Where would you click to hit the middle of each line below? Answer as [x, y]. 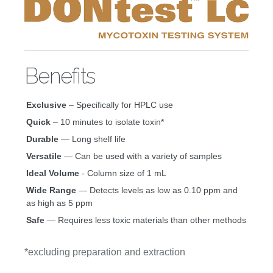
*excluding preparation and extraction [105, 252]
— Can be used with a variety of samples [142, 156]
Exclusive [46, 105]
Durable [42, 139]
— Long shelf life [92, 139]
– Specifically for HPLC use [120, 105]
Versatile [44, 156]
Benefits [59, 76]
